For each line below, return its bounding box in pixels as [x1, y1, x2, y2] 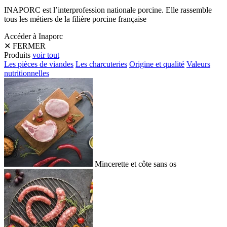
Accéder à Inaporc [4, 32, 63, 41]
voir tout [32, 51, 59, 60]
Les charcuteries [75, 60, 127, 69]
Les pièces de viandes [4, 60, 73, 69]
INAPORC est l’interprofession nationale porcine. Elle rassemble [4, 6, 212, 15]
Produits [4, 51, 30, 60]
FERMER [13, 42, 46, 51]
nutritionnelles [4, 69, 49, 78]
